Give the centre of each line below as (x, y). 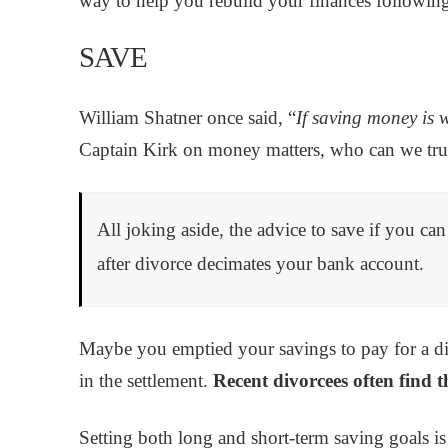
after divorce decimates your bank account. (260, 263)
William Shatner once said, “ (187, 118)
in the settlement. (145, 380)
